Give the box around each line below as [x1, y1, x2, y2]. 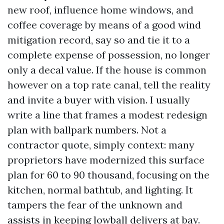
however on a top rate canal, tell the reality [7, 78, 210, 91]
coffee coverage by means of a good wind [7, 18, 201, 31]
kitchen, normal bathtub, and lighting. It [7, 183, 193, 196]
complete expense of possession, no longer [7, 48, 210, 61]
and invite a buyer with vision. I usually [7, 93, 190, 106]
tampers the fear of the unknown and [7, 198, 182, 211]
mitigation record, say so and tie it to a [7, 33, 190, 46]
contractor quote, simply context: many [7, 138, 194, 151]
